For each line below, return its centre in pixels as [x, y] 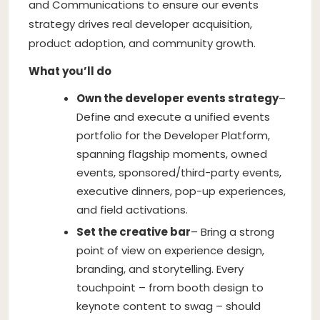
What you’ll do [70, 71]
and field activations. [132, 209]
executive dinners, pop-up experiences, [181, 191]
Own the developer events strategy [177, 98]
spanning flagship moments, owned [172, 154]
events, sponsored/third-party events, [179, 172]
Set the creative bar [134, 231]
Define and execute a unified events [173, 116]
